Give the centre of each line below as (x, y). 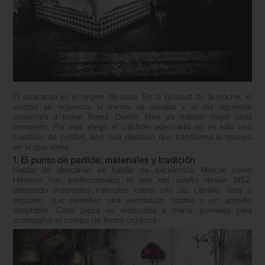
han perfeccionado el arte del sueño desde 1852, (147, 180)
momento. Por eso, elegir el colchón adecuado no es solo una (132, 127)
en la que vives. (42, 147)
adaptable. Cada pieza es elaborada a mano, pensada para (132, 210)
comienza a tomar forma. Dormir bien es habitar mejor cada (132, 117)
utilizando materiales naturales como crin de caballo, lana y (132, 190)
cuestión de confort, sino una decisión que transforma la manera (132, 137)
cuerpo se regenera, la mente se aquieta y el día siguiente (132, 107)
